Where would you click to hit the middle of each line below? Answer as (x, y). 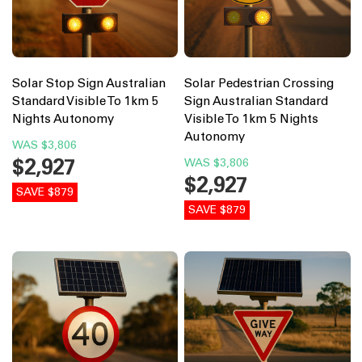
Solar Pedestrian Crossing (259, 84)
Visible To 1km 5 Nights (251, 119)
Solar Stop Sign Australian (88, 84)
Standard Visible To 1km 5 (85, 101)
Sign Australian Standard (256, 101)
